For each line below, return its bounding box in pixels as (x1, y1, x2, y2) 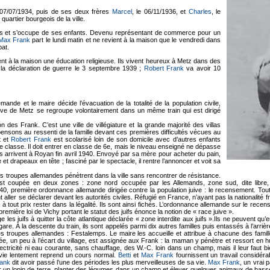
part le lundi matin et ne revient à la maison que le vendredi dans (30, 36, 221, 43)
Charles (188, 7, 212, 15)
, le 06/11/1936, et (131, 7, 189, 15)
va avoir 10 (183, 64, 221, 72)
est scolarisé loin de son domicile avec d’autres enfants (51, 135, 221, 143)
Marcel (111, 7, 132, 15)
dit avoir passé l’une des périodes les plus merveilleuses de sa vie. (10, 258, 209, 266)
